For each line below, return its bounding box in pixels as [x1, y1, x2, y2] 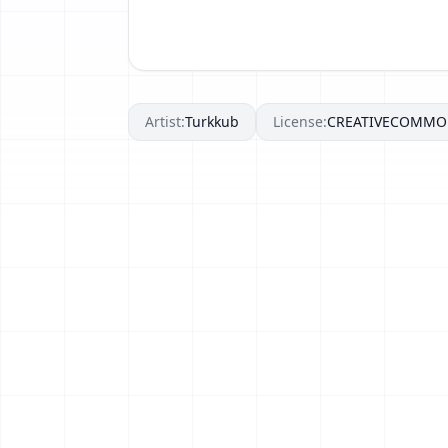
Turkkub [185, 111, 239, 131]
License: [273, 111, 327, 131]
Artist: [145, 111, 185, 131]
